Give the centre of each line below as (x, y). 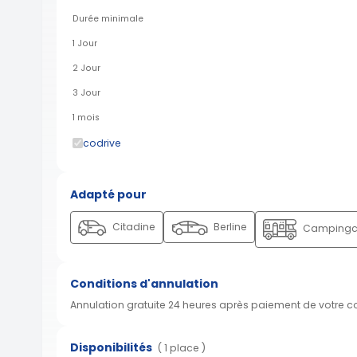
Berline (229, 227)
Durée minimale (108, 18)
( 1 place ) (181, 348)
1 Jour (85, 43)
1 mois (86, 117)
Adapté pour (108, 194)
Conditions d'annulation (144, 284)
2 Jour (86, 68)
